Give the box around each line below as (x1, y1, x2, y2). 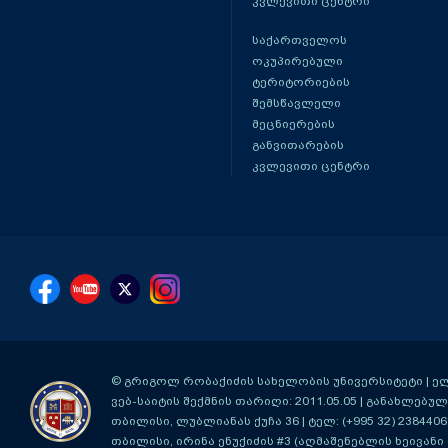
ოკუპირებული (251, 54, 343, 68)
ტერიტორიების (251, 75, 350, 89)
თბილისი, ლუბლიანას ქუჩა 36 (111, 414, 299, 428)
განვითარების (251, 138, 344, 152)
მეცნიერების (251, 117, 335, 131)
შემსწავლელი (251, 96, 341, 110)
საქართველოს (251, 33, 347, 47)
